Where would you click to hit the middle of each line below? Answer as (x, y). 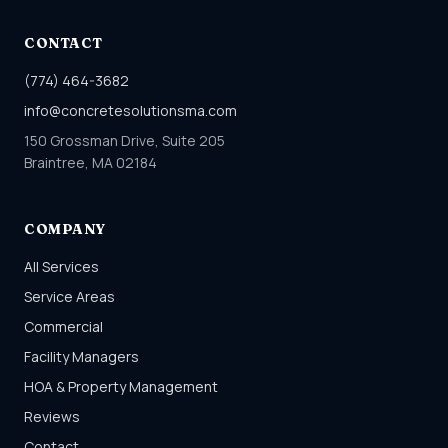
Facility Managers (81, 356)
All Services (61, 266)
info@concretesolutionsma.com (130, 110)
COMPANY (65, 229)
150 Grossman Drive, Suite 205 (124, 140)
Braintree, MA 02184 (90, 162)
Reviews (52, 416)
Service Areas (69, 296)
